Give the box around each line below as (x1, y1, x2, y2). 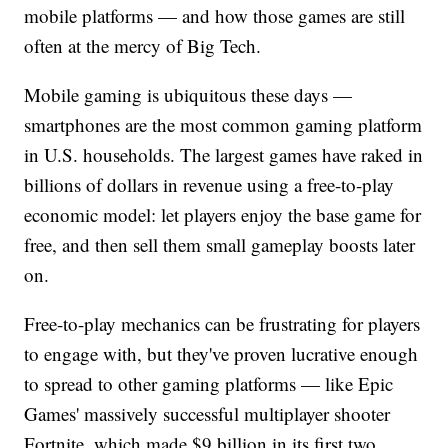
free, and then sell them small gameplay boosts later (24, 231, 416, 257)
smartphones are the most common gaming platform (24, 111, 423, 137)
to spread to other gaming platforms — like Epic (24, 370, 394, 396)
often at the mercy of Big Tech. (24, 32, 262, 58)
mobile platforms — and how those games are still (24, 2, 406, 28)
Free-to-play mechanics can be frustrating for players (24, 310, 421, 336)
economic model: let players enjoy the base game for (24, 201, 422, 227)
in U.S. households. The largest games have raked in (24, 141, 424, 167)
